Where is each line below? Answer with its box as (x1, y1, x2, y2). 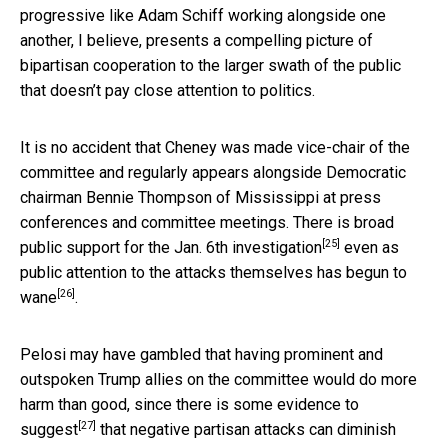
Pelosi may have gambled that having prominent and (20, 344, 383, 364)
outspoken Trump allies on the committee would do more (20, 369, 417, 389)
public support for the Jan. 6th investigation (20, 237, 322, 257)
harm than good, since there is (20, 394, 233, 414)
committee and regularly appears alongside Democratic (20, 162, 406, 182)
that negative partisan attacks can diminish (96, 419, 396, 439)
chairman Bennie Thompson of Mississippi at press (20, 187, 381, 207)
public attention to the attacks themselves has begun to (20, 262, 407, 282)
